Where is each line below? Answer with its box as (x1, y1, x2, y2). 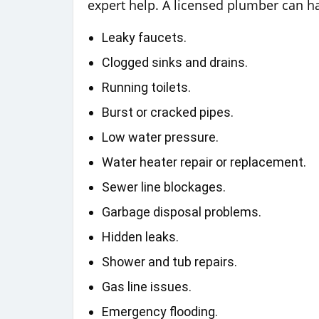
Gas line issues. (102, 278, 192, 294)
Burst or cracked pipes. (102, 104, 234, 120)
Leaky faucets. (102, 29, 187, 45)
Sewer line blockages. (102, 179, 226, 194)
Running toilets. (102, 79, 191, 95)
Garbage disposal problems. (102, 204, 261, 219)
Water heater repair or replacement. (102, 154, 306, 169)
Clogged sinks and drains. (102, 54, 248, 70)
